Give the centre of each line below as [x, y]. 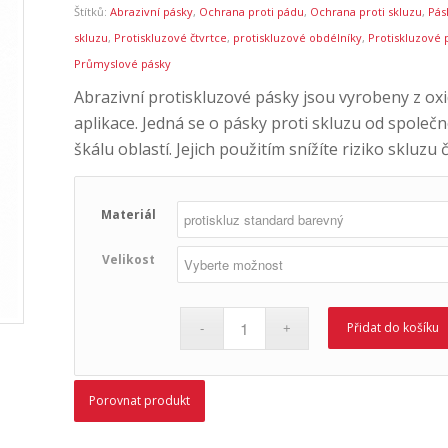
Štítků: [91, 11]
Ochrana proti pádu [251, 11]
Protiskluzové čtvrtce [170, 37]
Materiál [128, 214]
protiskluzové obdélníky [297, 37]
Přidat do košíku [393, 327]
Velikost [128, 259]
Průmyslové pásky [122, 63]
